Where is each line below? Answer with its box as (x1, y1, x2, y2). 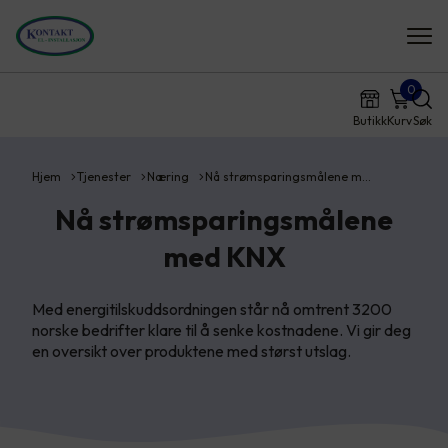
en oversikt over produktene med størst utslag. (32, 341, 351, 361)
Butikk (353, 113, 387, 128)
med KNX (162, 239, 286, 274)
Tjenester (77, 169, 131, 184)
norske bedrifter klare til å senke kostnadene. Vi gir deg (32, 320, 411, 340)
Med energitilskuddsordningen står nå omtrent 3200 (32, 299, 392, 319)
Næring (147, 169, 189, 184)
